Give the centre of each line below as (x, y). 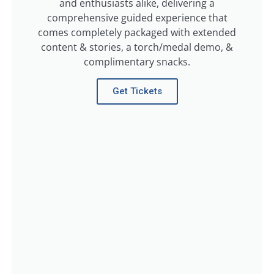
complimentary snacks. (137, 62)
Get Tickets (137, 91)
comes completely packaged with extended (137, 33)
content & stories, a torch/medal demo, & (137, 47)
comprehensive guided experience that (137, 18)
